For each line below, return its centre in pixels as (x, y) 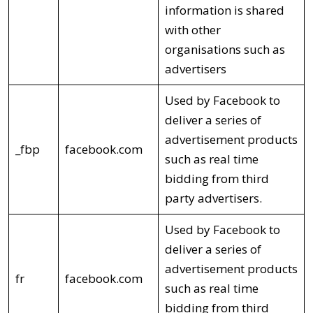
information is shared (224, 10)
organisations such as (225, 49)
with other (192, 29)
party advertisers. (214, 198)
